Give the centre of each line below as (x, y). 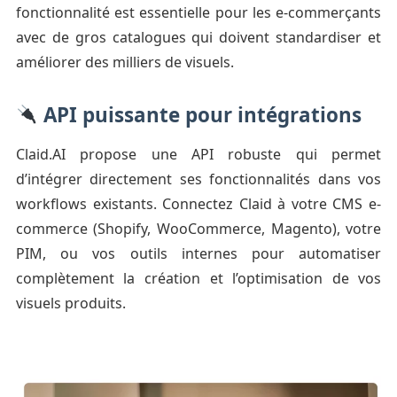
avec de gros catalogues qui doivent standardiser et (198, 38)
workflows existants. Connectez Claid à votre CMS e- (198, 204)
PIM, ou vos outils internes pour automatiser (198, 254)
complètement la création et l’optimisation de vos (198, 279)
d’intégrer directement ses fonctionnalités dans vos (198, 179)
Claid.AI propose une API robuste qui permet (198, 155)
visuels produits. (70, 304)
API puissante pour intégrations (200, 115)
